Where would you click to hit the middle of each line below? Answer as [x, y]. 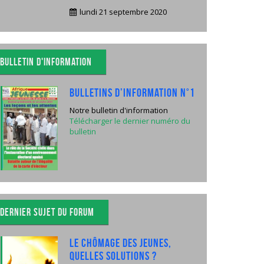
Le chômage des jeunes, [120, 242]
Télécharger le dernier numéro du [130, 121]
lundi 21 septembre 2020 [122, 12]
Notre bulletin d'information [118, 110]
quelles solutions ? [113, 255]
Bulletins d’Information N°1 [132, 93]
